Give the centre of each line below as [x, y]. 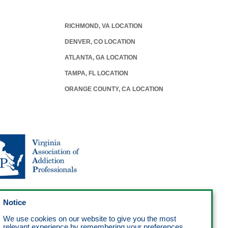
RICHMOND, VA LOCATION [103, 26]
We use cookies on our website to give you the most [90, 219]
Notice [15, 203]
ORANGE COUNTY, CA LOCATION [114, 89]
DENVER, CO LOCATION [100, 41]
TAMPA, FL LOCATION [96, 73]
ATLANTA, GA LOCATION [101, 57]
